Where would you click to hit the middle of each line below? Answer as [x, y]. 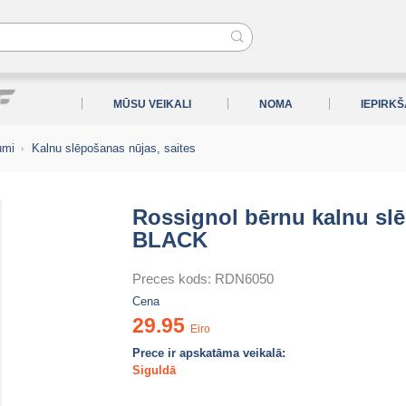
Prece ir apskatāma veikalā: [209, 353]
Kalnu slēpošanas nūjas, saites [114, 148]
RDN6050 [244, 279]
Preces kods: [174, 279]
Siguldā [154, 370]
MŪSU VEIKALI [153, 104]
